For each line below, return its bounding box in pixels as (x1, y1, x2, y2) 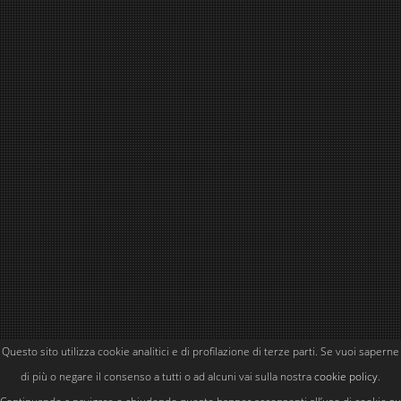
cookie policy (314, 369, 378, 384)
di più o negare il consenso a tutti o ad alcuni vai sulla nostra (21, 369, 314, 384)
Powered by (236, 359, 305, 374)
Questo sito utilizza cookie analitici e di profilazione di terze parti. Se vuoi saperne (2, 344, 399, 359)
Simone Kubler (305, 359, 388, 374)
